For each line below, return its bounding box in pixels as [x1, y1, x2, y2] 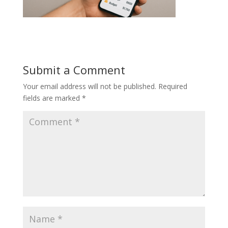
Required [158, 81, 187, 91]
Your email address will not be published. [22, 81, 156, 91]
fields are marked [22, 93, 82, 103]
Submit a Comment [22, 62, 125, 77]
